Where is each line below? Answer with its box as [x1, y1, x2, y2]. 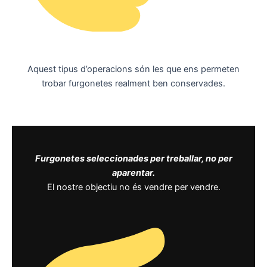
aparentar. [112, 167, 155, 179]
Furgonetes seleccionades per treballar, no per [35, 153, 232, 164]
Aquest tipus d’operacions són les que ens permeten [27, 63, 240, 74]
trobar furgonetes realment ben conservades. [42, 77, 225, 89]
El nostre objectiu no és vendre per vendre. [46, 182, 221, 193]
